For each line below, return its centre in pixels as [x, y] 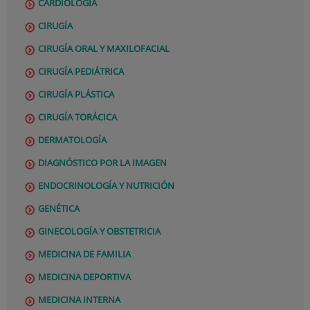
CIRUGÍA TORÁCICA [78, 117]
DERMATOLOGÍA [73, 139]
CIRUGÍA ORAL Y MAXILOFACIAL [104, 48]
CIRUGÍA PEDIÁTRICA [81, 71]
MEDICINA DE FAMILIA [85, 254]
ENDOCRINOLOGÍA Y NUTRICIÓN [107, 185]
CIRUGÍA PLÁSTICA [76, 94]
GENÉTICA [59, 208]
